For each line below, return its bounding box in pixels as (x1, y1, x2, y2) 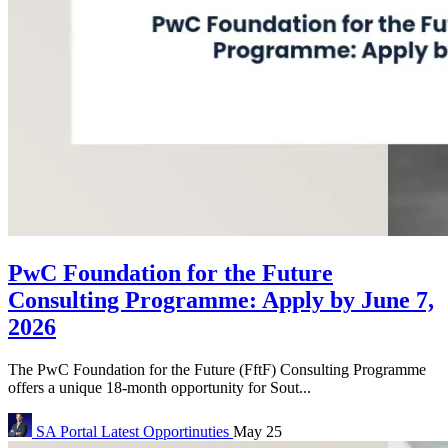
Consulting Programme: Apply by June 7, (8, 286, 434, 313)
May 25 (233, 422, 282, 440)
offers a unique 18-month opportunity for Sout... (8, 378, 311, 396)
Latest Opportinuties (101, 422, 233, 440)
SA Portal (36, 422, 97, 440)
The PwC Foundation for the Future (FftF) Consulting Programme (8, 360, 426, 378)
